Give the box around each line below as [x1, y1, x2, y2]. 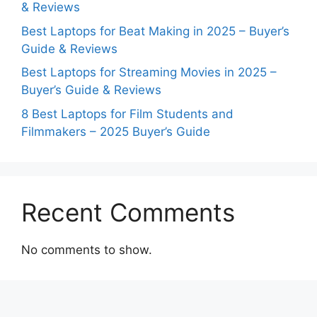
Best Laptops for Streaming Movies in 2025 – [21, 65, 277, 79]
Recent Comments [21, 197, 235, 227]
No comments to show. [21, 242, 152, 257]
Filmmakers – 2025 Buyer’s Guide [21, 124, 210, 139]
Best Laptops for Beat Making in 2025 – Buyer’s [21, 23, 289, 38]
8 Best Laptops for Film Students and [21, 106, 234, 121]
